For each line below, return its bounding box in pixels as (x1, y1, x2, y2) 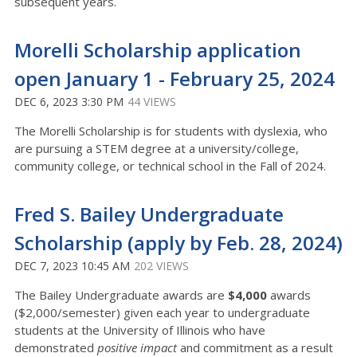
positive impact (94, 339, 177, 355)
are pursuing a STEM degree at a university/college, (14, 140, 299, 156)
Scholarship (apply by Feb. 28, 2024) (14, 229, 343, 256)
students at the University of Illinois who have (14, 322, 265, 338)
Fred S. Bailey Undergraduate (14, 201, 284, 227)
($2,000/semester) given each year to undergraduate (14, 304, 310, 320)
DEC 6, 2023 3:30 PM (14, 94, 124, 109)
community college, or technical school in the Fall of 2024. (14, 158, 326, 174)
